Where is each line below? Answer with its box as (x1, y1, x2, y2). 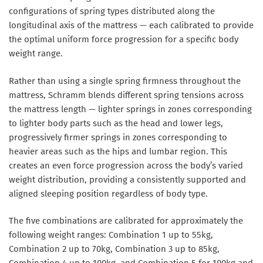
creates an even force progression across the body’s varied (9, 160, 243, 171)
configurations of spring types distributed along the (9, 6, 215, 17)
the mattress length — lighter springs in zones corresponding (9, 103, 252, 114)
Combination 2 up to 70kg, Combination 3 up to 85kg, (9, 244, 220, 255)
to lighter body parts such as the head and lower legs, (9, 117, 223, 129)
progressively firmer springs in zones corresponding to (9, 131, 227, 143)
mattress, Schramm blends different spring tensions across (9, 89, 244, 100)
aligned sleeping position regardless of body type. (9, 188, 208, 199)
